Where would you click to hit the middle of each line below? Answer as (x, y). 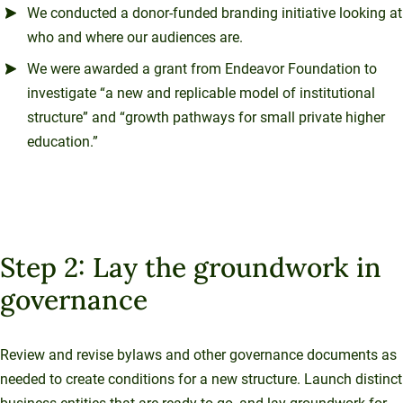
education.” (63, 141)
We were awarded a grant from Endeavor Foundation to (202, 68)
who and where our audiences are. (135, 37)
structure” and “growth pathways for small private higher (206, 117)
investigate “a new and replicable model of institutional (201, 93)
